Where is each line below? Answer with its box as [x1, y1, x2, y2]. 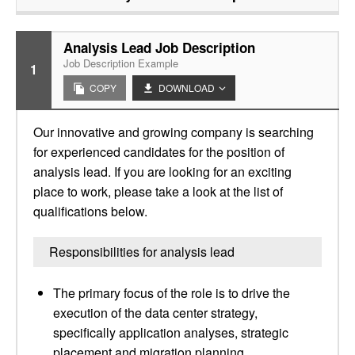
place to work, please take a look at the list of [33, 182, 283, 200]
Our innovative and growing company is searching [33, 123, 314, 141]
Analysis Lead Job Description [63, 38, 255, 57]
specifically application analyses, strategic [53, 323, 288, 342]
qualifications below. [33, 202, 147, 220]
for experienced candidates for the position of [33, 143, 284, 161]
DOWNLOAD [158, 81, 215, 94]
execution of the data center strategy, [53, 303, 258, 322]
